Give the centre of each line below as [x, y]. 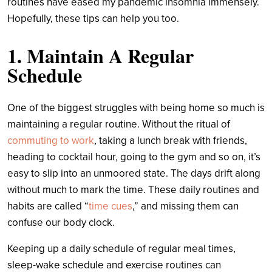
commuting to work [51, 140]
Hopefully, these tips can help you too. [94, 18]
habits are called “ [48, 206]
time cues [110, 206]
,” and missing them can [185, 206]
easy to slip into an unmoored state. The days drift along [134, 173]
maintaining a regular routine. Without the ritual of [119, 124]
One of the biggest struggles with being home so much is [136, 107]
